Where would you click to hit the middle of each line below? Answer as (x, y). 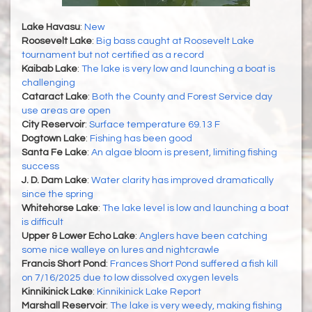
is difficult (42, 223)
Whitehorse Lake (60, 209)
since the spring (57, 195)
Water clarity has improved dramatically (182, 181)
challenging (48, 83)
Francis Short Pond (64, 264)
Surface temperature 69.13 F (155, 125)
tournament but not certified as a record (113, 55)
